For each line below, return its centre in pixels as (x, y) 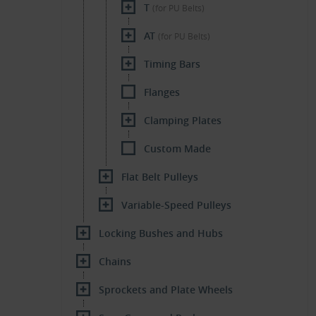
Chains (115, 261)
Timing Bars (172, 64)
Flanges (162, 92)
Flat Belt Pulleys (160, 177)
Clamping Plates (183, 120)
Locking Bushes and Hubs (161, 233)
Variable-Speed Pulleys (176, 205)
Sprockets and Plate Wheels (166, 290)
